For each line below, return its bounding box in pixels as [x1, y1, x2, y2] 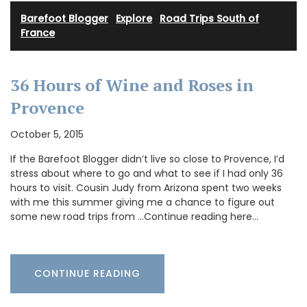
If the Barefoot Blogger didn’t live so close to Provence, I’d [10, 151, 284, 166]
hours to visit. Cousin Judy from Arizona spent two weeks [10, 180, 282, 195]
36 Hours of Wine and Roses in [10, 73, 254, 96]
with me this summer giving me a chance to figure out [10, 195, 275, 209]
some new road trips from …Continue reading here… [10, 209, 258, 223]
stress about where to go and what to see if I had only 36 [10, 166, 283, 180]
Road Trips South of [160, 11, 259, 25]
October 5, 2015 [10, 127, 84, 141]
